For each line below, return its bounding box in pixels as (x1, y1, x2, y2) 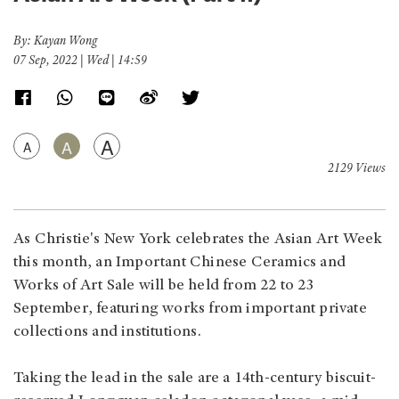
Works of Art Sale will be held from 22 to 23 (13, 277, 314, 294)
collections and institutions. (13, 323, 205, 340)
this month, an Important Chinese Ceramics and (13, 254, 346, 271)
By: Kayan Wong (13, 35, 97, 48)
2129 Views (328, 162, 386, 175)
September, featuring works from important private (13, 300, 367, 317)
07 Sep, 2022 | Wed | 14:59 (13, 54, 147, 68)
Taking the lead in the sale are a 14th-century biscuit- (13, 370, 377, 387)
